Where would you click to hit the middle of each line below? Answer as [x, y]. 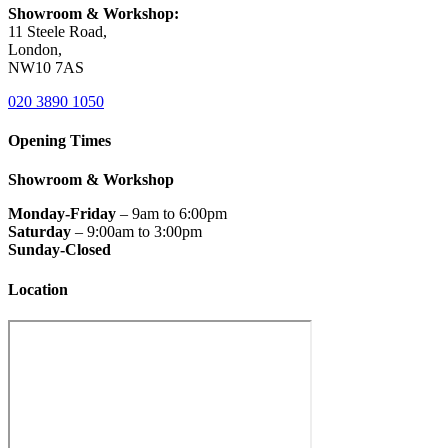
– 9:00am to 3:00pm [136, 232]
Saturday [39, 232]
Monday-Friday [62, 214]
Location [38, 289]
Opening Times [59, 141]
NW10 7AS [46, 67]
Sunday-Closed [59, 250]
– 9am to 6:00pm [171, 214]
